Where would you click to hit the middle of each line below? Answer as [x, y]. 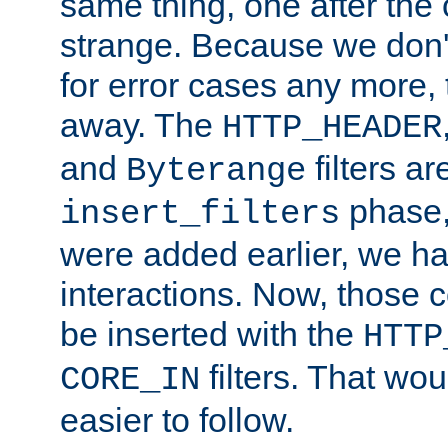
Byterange [216, 170]
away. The [141, 124]
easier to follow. [177, 419]
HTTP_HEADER [332, 127]
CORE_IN [130, 379]
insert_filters [200, 213]
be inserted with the [211, 333]
